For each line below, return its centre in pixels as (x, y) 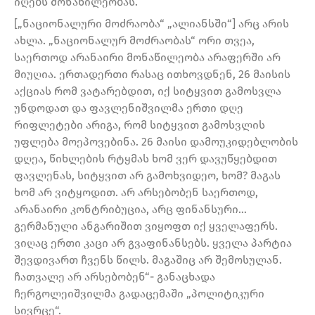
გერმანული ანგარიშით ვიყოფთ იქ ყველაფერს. (146, 226)
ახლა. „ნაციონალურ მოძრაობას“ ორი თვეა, (134, 41)
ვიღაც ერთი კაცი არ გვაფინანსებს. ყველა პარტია (153, 243)
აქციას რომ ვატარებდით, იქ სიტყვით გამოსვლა (148, 91)
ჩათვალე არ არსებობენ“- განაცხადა (115, 277)
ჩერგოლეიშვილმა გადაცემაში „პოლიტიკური (139, 294)
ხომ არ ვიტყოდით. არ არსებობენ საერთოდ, (136, 193)
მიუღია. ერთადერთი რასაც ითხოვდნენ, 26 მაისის (152, 75)
